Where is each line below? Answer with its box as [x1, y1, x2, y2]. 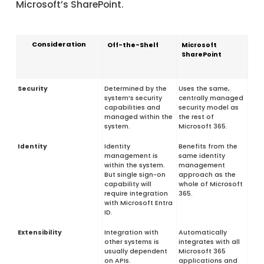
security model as [178, 103, 239, 112]
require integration [104, 189, 168, 198]
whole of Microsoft [178, 179, 243, 189]
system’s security [104, 93, 162, 103]
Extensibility [17, 227, 62, 237]
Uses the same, [178, 84, 229, 93]
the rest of [178, 112, 214, 121]
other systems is [104, 237, 159, 246]
